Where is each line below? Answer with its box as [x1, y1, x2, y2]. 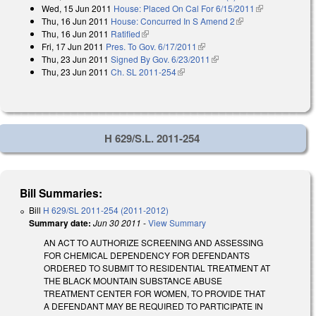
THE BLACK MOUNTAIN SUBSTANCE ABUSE [44, 274, 222, 286]
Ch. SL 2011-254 [111, 66, 176, 78]
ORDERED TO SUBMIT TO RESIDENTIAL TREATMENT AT [44, 261, 270, 274]
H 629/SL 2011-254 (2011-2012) [43, 203, 169, 216]
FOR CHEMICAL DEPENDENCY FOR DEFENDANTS [44, 248, 250, 261]
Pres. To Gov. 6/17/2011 [106, 40, 197, 53]
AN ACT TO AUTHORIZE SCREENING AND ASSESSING [44, 236, 263, 248]
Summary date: [29, 216, 91, 229]
